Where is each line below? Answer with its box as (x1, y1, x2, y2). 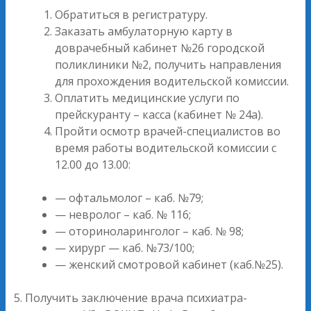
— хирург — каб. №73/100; (55, 239, 195, 255)
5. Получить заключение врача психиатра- (14, 289, 247, 305)
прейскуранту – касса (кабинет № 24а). (55, 106, 264, 122)
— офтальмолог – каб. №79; (55, 190, 204, 205)
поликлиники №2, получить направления (55, 56, 282, 72)
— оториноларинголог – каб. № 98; (55, 223, 244, 239)
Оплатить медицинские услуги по (55, 90, 240, 106)
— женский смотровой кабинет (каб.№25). (55, 256, 284, 272)
